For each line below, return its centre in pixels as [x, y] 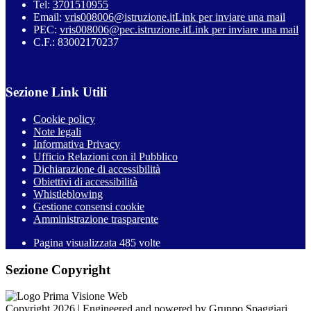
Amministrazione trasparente [96, 219]
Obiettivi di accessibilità [85, 182]
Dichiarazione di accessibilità [97, 169]
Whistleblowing [68, 194]
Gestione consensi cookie [89, 207]
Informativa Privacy [77, 144]
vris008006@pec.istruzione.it [124, 29]
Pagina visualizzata [76, 243]
